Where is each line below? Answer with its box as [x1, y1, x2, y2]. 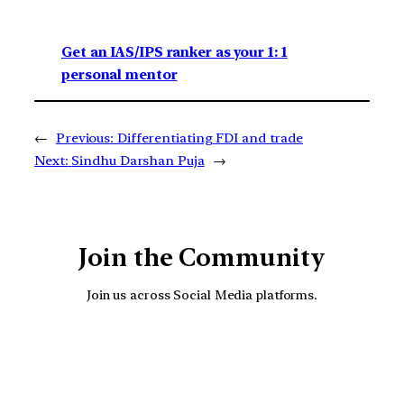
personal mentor [61, 67, 178, 84]
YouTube [136, 326, 306, 380]
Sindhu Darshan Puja [71, 151, 205, 169]
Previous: [55, 129, 115, 146]
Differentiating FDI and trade [116, 129, 304, 146]
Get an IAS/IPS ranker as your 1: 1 [61, 44, 288, 61]
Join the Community [78, 242, 326, 272]
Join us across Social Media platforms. [86, 287, 318, 303]
